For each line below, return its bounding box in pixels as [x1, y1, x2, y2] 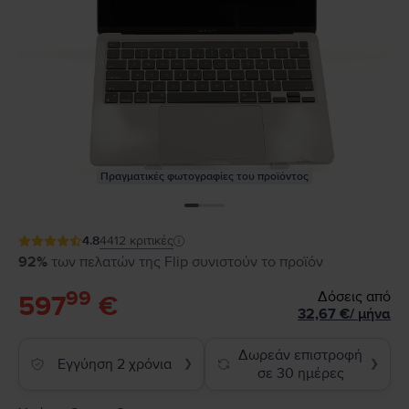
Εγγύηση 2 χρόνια [57, 355, 172, 373]
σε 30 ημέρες [257, 364, 344, 383]
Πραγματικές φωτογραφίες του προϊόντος [100, 170, 309, 184]
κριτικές [130, 233, 173, 248]
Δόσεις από [318, 288, 391, 306]
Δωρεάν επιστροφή [238, 346, 362, 364]
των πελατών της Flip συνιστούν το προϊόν [51, 253, 323, 271]
